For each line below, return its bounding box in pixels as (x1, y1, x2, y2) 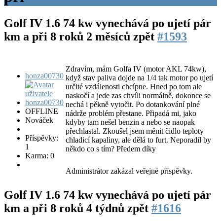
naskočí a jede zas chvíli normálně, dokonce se (66, 91, 211, 100)
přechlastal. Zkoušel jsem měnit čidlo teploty (66, 126, 204, 135)
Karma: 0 (25, 151, 54, 160)
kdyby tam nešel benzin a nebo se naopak (66, 117, 195, 126)
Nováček (25, 115, 53, 124)
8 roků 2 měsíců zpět (50, 30, 157, 43)
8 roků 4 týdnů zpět (50, 201, 151, 215)
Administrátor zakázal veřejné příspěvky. (66, 166, 192, 175)
